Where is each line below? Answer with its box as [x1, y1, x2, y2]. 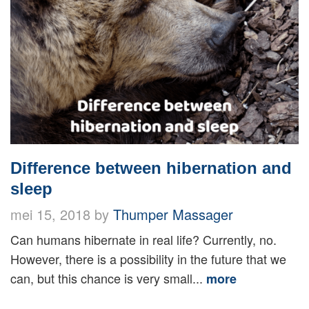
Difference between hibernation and [10, 159, 292, 178]
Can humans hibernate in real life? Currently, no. [10, 230, 277, 249]
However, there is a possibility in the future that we [10, 250, 286, 268]
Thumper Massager [113, 204, 233, 225]
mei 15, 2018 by [10, 204, 113, 225]
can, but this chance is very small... [10, 269, 206, 288]
